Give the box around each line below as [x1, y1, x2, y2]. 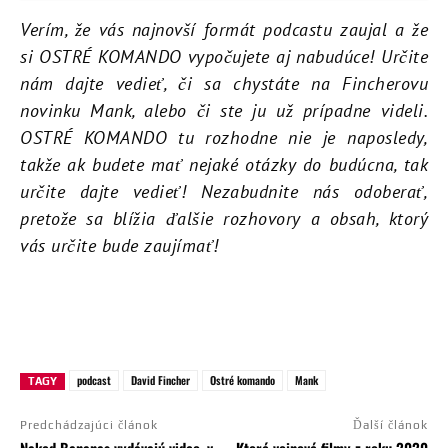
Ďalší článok [352, 417, 428, 432]
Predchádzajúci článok [20, 417, 158, 432]
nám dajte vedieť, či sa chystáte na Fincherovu [20, 71, 428, 95]
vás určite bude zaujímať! [20, 233, 219, 257]
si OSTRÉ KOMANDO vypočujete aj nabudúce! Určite [20, 44, 428, 68]
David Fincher [131, 371, 190, 388]
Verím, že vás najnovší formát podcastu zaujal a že [20, 17, 428, 41]
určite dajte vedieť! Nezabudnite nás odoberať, [20, 179, 428, 203]
